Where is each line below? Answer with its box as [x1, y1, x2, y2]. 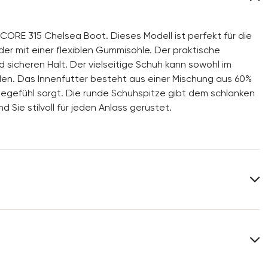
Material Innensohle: [40, 224, 129, 236]
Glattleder [141, 202, 188, 214]
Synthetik [141, 224, 183, 236]
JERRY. [141, 247, 170, 259]
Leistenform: [40, 247, 96, 259]
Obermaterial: [40, 202, 102, 214]
